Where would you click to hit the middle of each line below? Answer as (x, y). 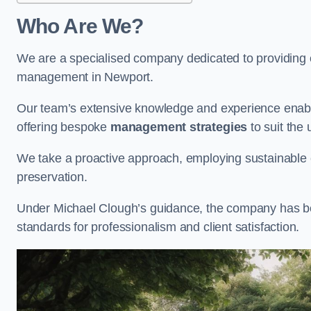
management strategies (179, 127)
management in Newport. (85, 77)
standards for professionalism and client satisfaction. (158, 227)
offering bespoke (64, 127)
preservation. (54, 177)
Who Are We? (80, 26)
